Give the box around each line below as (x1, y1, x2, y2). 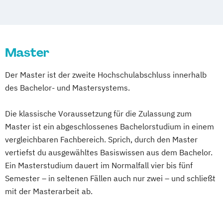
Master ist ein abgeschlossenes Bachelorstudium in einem (5, 121, 214, 131)
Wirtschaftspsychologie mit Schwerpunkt (33, 18, 180, 29)
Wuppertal (33, 10, 73, 21)
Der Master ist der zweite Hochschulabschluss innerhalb (5, 69, 207, 80)
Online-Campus (33, 24, 91, 35)
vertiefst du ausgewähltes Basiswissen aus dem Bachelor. (5, 147, 213, 157)
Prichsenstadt (77, 10, 129, 21)
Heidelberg (95, 24, 134, 35)
